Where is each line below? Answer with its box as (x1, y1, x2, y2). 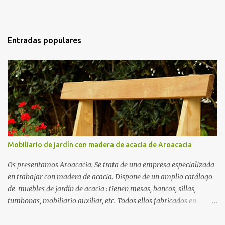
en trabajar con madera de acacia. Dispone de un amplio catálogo (8, 172, 212, 182)
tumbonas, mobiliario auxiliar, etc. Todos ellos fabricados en (8, 196, 196, 206)
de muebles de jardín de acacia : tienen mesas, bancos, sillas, (8, 184, 196, 194)
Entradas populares (8, 36, 81, 45)
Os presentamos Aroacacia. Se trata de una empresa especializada (8, 160, 214, 170)
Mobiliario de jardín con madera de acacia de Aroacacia (8, 141, 192, 149)
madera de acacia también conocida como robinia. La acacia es (8, 208, 205, 218)
